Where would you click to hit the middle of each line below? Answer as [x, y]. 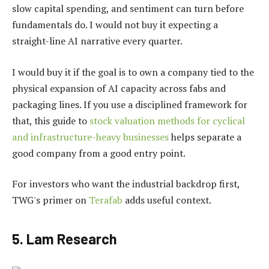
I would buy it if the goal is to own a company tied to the [133, 72]
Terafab [106, 200]
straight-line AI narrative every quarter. [97, 41]
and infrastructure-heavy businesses [90, 137]
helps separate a [205, 137]
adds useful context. [167, 200]
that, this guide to [51, 120]
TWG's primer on [50, 200]
